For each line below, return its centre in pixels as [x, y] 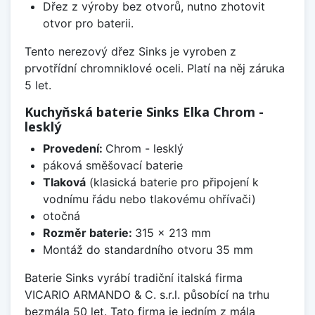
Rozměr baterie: [89, 232]
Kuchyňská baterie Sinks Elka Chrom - [144, 111]
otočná [61, 216]
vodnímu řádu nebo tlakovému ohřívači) [149, 199]
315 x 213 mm [173, 232]
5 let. [38, 85]
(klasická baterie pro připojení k [172, 182]
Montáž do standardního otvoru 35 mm [148, 249]
